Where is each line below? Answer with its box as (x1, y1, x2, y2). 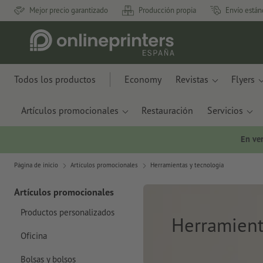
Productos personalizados (20, 206, 114, 218)
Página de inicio (14, 161, 58, 170)
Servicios (207, 104, 243, 116)
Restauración (141, 104, 193, 116)
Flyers (231, 73, 255, 85)
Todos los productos (14, 73, 96, 85)
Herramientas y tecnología (150, 161, 224, 170)
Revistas (176, 73, 208, 85)
